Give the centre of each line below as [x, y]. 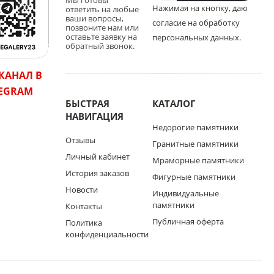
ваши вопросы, [94, 18]
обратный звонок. [100, 46]
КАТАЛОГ [173, 103]
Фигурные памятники [194, 177]
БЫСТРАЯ [87, 103]
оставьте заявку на [101, 37]
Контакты [83, 206]
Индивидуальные [185, 193]
